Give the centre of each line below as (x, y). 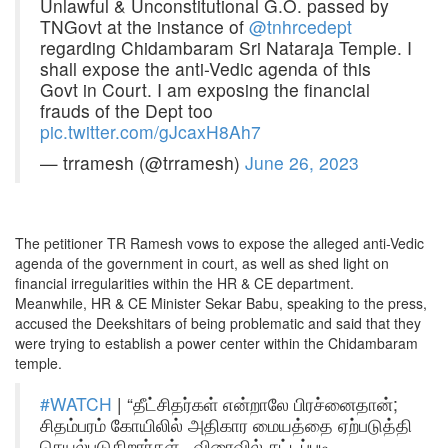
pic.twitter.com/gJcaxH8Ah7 (150, 132)
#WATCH (76, 404)
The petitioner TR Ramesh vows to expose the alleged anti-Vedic (219, 243)
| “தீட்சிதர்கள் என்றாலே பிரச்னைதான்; (255, 404)
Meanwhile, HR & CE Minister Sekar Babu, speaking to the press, (221, 303)
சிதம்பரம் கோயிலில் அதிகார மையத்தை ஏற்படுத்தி (226, 425)
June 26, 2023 (302, 163)
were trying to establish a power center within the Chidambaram (216, 343)
